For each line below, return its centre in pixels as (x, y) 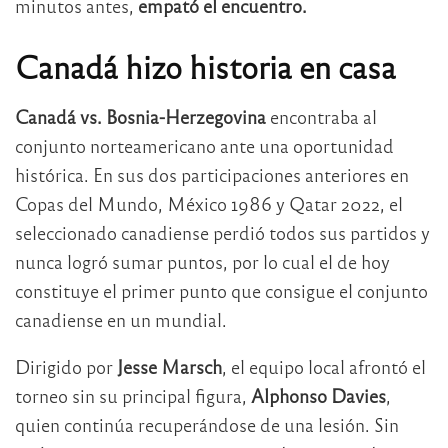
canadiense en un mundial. (121, 319)
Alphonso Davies (318, 395)
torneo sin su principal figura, (133, 395)
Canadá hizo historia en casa (205, 65)
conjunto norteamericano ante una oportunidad (204, 145)
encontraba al (321, 116)
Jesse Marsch (169, 366)
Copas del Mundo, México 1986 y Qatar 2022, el (209, 203)
